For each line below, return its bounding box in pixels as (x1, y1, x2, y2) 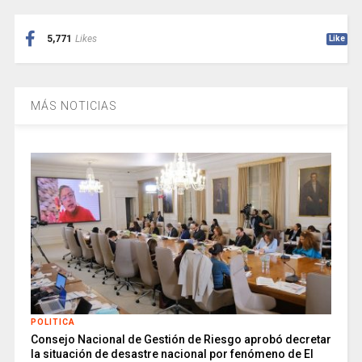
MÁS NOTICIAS (30, 99, 117, 113)
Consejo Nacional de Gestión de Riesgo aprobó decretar (30, 333, 331, 347)
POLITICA (30, 318, 75, 327)
